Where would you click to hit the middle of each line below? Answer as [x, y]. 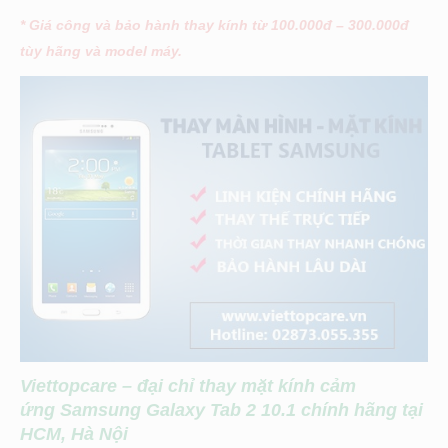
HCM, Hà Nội [74, 433]
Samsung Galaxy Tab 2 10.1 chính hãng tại [241, 409]
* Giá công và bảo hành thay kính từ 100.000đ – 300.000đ [214, 25]
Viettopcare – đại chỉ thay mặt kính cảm [188, 385]
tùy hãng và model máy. [101, 51]
